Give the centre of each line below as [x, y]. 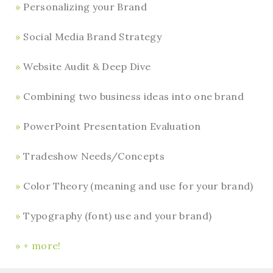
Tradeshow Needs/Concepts [94, 156]
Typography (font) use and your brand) [118, 215]
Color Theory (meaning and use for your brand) [138, 186]
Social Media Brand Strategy [92, 36]
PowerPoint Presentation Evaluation [112, 126]
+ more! [42, 245]
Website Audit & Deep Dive [87, 66]
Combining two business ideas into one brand [134, 96]
